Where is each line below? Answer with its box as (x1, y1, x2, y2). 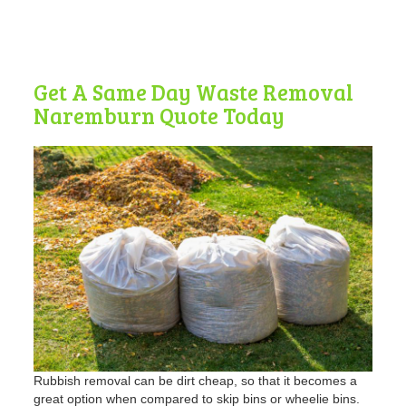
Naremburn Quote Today (34, 101, 285, 131)
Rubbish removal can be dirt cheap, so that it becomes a (34, 373, 358, 389)
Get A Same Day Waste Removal (34, 77, 354, 108)
